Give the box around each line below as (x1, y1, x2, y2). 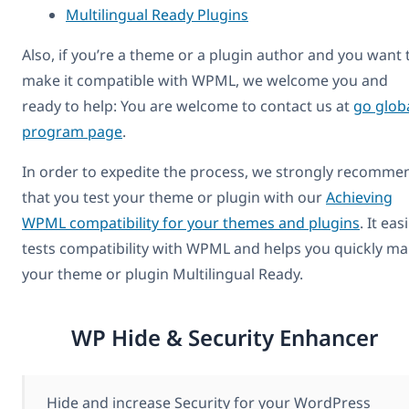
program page (22, 121, 122, 142)
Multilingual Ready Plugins (66, 5, 248, 26)
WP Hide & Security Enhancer (70, 321, 378, 352)
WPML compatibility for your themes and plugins (22, 213, 360, 234)
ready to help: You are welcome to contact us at (22, 96, 353, 117)
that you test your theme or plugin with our (22, 187, 326, 208)
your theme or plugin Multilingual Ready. (22, 264, 303, 285)
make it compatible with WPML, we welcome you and (22, 70, 388, 91)
